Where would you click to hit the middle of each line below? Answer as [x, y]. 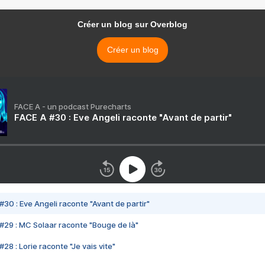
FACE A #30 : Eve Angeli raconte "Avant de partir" [123, 117]
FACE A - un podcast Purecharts [73, 106]
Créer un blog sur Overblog [132, 24]
